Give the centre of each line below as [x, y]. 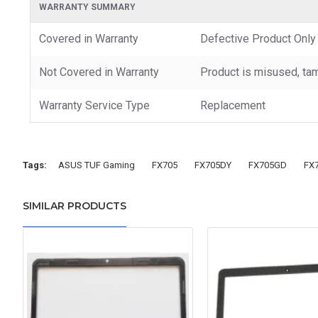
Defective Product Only [258, 38]
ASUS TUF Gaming [97, 165]
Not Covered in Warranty [99, 72]
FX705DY [213, 165]
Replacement [233, 105]
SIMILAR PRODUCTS [75, 206]
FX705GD [268, 165]
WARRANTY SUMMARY [87, 7]
